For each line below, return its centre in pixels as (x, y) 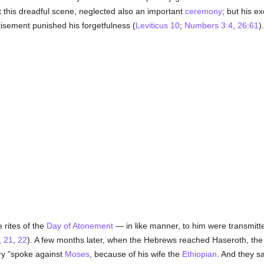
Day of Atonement (80, 226)
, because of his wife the (136, 254)
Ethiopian (199, 254)
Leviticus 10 (157, 25)
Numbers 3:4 (208, 25)
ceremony (203, 11)
